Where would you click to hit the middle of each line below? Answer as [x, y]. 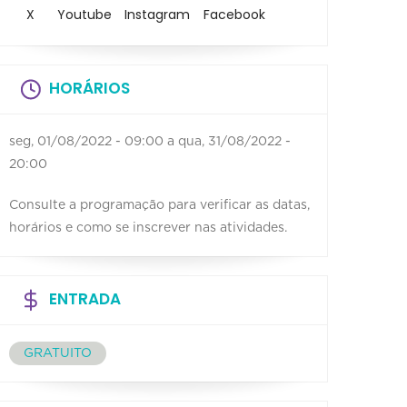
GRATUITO [58, 353]
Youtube [84, 15]
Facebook [235, 15]
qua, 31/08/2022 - [234, 141]
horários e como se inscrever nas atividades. [148, 228]
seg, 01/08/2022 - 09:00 [86, 141]
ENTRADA [85, 298]
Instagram [158, 15]
